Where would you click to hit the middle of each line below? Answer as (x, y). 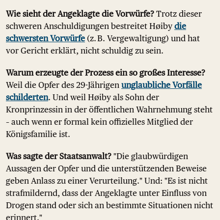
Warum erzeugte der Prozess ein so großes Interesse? (106, 73)
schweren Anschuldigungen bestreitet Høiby (90, 26)
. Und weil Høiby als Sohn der (104, 97)
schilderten (27, 97)
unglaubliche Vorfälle (162, 85)
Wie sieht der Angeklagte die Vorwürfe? (80, 14)
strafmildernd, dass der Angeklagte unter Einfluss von (106, 193)
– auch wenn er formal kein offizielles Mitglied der (99, 122)
